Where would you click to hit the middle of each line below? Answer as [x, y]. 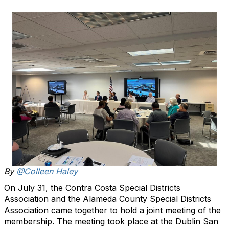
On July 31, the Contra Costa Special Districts [92, 188]
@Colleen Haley [47, 171]
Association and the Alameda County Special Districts [108, 199]
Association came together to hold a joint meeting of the [112, 210]
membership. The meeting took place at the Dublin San [111, 221]
